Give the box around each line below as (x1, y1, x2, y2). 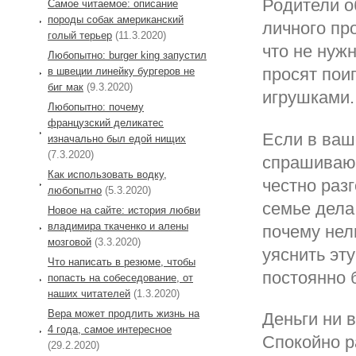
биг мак (48, 80, 83, 93)
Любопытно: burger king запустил (48, 48, 207, 61)
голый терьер (48, 29, 112, 41)
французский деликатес (48, 116, 164, 129)
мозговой (48, 235, 91, 248)
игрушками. (262, 87, 354, 108)
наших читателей (48, 287, 130, 300)
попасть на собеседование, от (48, 271, 193, 284)
